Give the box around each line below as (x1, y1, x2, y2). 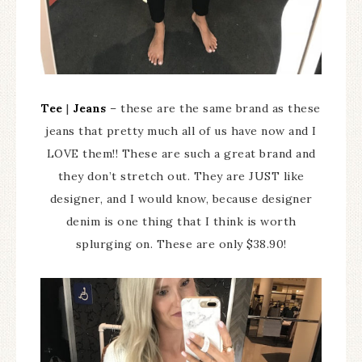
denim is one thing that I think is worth (65, 214, 297, 229)
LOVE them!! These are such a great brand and (46, 146, 316, 162)
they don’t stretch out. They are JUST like (57, 169, 305, 184)
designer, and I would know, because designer (49, 192, 313, 207)
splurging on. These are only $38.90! (75, 237, 287, 252)
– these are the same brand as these (106, 101, 321, 116)
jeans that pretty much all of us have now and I (45, 124, 317, 139)
